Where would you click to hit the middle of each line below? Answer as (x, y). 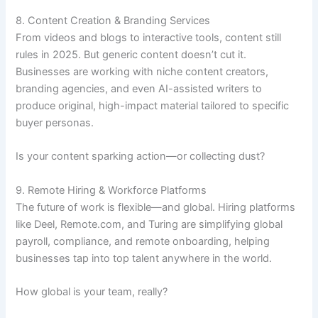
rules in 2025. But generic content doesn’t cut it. (131, 54)
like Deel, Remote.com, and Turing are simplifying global (149, 224)
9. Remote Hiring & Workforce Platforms (111, 190)
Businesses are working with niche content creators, (142, 71)
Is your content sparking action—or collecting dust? (141, 157)
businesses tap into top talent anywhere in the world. (144, 258)
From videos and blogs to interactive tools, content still (149, 37)
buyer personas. (55, 122)
